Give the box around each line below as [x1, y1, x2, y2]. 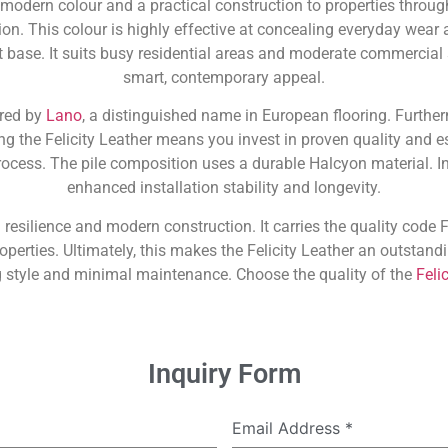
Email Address [231, 418, 345, 439]
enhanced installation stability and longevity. [67, 178, 381, 198]
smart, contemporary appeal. [123, 68, 325, 87]
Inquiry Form [147, 358, 301, 391]
